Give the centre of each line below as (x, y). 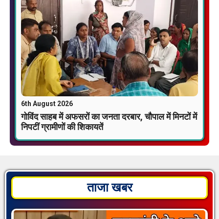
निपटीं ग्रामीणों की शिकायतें (62, 127)
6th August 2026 (47, 104)
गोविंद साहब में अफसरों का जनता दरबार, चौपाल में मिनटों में (109, 117)
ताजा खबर (109, 188)
